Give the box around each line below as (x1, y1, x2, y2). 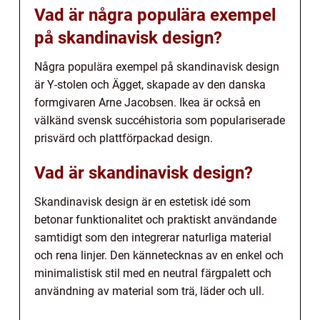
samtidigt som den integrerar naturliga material (34, 231, 271, 245)
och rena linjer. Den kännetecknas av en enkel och (34, 249, 284, 263)
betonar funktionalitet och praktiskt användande (34, 213, 276, 227)
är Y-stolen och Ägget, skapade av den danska (34, 78, 266, 92)
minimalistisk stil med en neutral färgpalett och (34, 266, 271, 281)
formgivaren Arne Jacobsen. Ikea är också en (34, 96, 261, 110)
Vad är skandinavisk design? (34, 163, 253, 184)
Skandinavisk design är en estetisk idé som (34, 195, 251, 209)
